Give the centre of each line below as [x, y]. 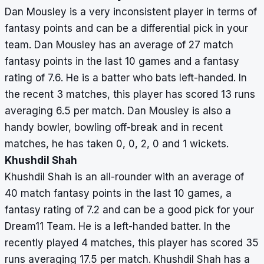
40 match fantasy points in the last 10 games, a [118, 194]
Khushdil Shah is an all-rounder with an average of [124, 177]
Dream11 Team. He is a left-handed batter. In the [118, 227]
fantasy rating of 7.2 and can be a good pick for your [129, 210]
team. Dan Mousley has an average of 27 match [119, 45]
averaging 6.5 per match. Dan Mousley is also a [118, 111]
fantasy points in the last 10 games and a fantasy [122, 62]
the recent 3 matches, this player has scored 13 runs [130, 95]
